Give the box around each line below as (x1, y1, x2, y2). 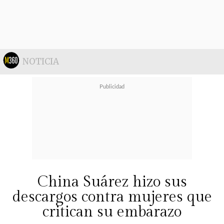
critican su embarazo (42, 203, 181, 221)
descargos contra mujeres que (12, 188, 212, 206)
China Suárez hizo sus (37, 173, 187, 191)
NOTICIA (22, 56, 59, 67)
